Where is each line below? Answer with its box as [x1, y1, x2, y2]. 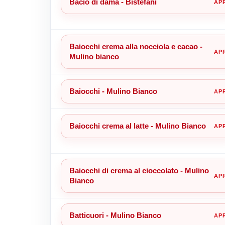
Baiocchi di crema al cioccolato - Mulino [69, 166, 209, 175]
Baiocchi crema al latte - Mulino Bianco [69, 121, 206, 130]
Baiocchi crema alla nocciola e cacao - [69, 42, 202, 51]
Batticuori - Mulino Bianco [69, 210, 161, 219]
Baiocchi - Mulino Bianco [69, 86, 157, 95]
